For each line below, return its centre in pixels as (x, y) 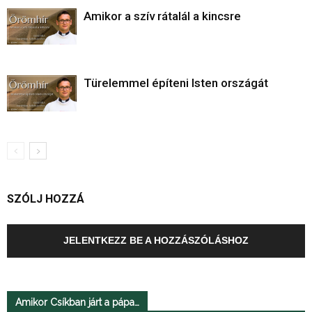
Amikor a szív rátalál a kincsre (162, 16)
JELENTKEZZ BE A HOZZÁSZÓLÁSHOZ (156, 240)
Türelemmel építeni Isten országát (176, 83)
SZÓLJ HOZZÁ (46, 198)
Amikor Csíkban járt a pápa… (77, 302)
